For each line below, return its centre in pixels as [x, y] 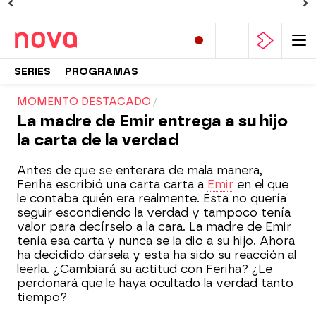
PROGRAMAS [102, 71]
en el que [261, 184]
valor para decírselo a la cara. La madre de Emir [154, 227]
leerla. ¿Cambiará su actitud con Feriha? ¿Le [145, 269]
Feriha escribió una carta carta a [112, 184]
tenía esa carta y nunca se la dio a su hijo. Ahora [156, 241]
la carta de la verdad [98, 140]
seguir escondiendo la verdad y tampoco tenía [154, 213]
